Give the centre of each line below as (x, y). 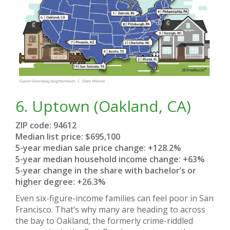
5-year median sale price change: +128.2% (98, 148)
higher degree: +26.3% (61, 181)
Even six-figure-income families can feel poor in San (114, 198)
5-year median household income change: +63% (110, 159)
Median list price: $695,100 (68, 136)
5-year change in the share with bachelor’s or (106, 170)
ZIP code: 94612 (46, 125)
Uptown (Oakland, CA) (111, 106)
